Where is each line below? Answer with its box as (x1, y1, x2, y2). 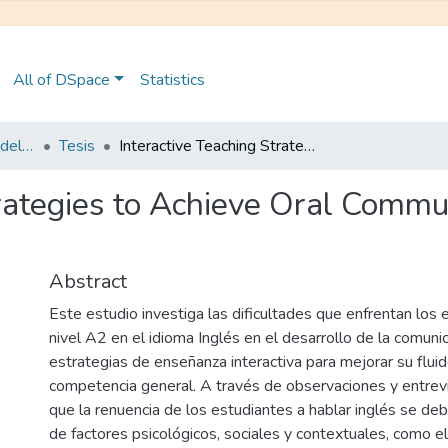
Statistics (139, 69, 205, 91)
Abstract (49, 268, 127, 295)
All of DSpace (13, 69, 110, 91)
